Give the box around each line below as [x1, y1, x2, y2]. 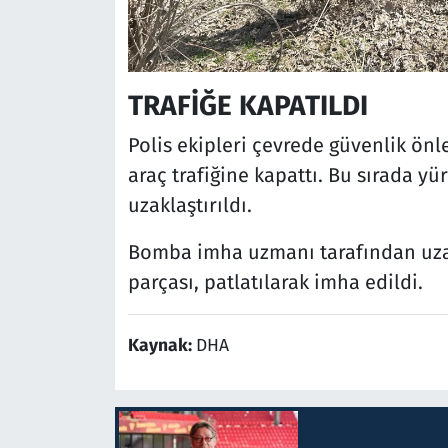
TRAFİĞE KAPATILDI [127, 88, 368, 122]
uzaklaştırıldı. [127, 193, 252, 218]
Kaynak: [127, 335, 196, 357]
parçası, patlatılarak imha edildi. [127, 270, 423, 295]
